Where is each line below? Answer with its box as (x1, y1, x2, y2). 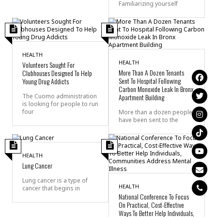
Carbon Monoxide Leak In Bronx (119, 83, 193, 94)
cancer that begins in (22, 184, 80, 193)
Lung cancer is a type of (22, 176, 88, 185)
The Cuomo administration (22, 92, 97, 100)
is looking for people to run (22, 99, 98, 108)
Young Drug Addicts (22, 76, 69, 86)
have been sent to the (119, 115, 178, 124)
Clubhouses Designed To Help (22, 67, 92, 78)
